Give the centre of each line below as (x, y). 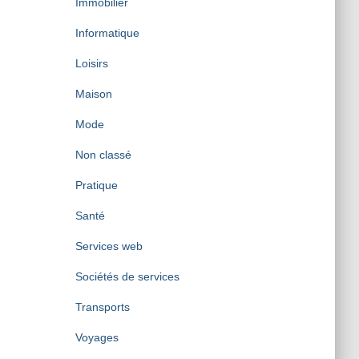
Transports (102, 307)
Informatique (107, 33)
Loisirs (91, 63)
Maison (93, 94)
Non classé (103, 155)
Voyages (97, 337)
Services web (109, 246)
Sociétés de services (127, 276)
